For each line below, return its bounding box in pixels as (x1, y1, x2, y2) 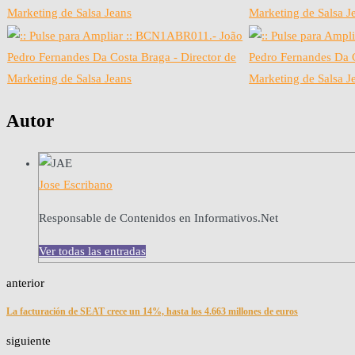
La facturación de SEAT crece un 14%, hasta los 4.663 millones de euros (6, 306, 298, 318)
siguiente (6, 334, 51, 348)
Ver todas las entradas (39, 244, 146, 258)
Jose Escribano (39, 177, 113, 191)
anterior (6, 276, 44, 289)
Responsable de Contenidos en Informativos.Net (39, 211, 278, 224)
